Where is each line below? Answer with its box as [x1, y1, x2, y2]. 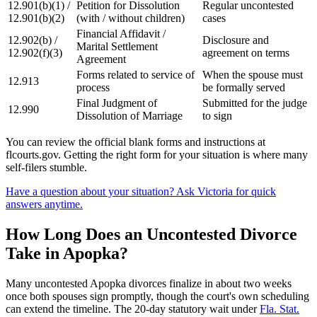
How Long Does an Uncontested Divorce [6, 225, 297, 244]
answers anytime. [6, 198, 83, 211]
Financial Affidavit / [76, 28, 166, 40]
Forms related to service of [76, 69, 195, 81]
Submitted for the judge [202, 97, 307, 110]
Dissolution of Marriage [76, 110, 183, 122]
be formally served [202, 81, 285, 94]
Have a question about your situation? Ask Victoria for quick [6, 185, 276, 198]
